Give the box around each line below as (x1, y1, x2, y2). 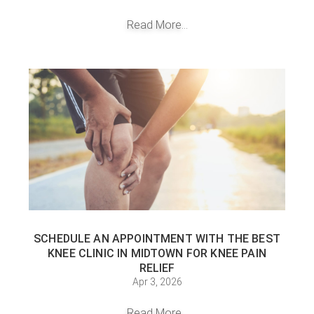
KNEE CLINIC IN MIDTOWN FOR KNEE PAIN (48, 247, 266, 261)
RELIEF (139, 261, 175, 275)
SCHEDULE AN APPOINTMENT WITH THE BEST (34, 232, 280, 246)
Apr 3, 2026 (132, 276, 182, 288)
